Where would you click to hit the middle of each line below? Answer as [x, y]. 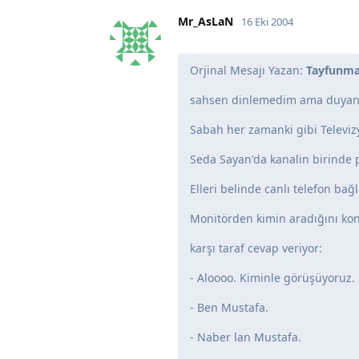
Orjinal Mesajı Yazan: [248, 70]
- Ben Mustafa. [229, 307]
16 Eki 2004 [267, 21]
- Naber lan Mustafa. [246, 337]
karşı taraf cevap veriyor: [256, 248]
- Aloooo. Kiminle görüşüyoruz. [272, 277]
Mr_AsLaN [206, 21]
